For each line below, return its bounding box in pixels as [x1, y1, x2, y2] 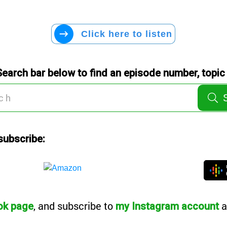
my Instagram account [116, 200, 219, 212]
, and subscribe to [33, 199, 116, 212]
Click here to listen [81, 28, 173, 39]
